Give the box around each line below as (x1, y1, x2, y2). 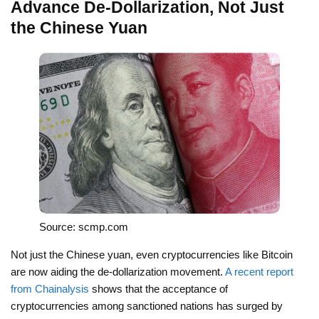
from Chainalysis (11, 282, 89, 295)
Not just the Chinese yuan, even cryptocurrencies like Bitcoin (11, 248, 293, 261)
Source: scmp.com (39, 220, 128, 233)
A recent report (225, 265, 293, 278)
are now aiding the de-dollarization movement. (11, 265, 225, 278)
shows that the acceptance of (89, 282, 228, 295)
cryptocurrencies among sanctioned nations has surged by (11, 299, 283, 312)
